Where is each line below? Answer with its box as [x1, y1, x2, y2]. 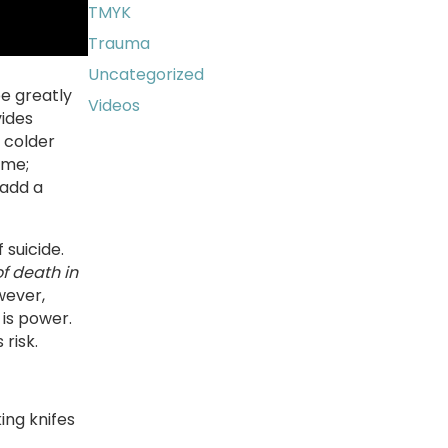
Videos [88, 94, 140, 118]
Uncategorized [88, 63, 204, 87]
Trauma [88, 32, 150, 56]
